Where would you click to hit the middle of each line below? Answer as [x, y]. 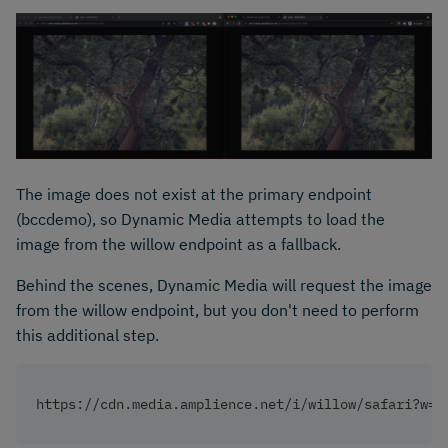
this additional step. [87, 335]
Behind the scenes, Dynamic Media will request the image [224, 285]
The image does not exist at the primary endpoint [194, 194]
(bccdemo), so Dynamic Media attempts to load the [200, 219]
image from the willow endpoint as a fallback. [178, 244]
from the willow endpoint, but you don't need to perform [217, 310]
